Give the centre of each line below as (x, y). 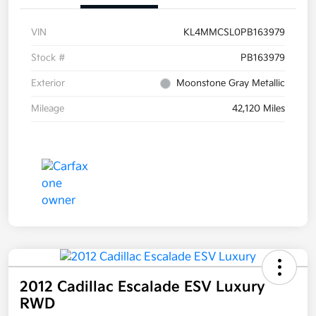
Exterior (48, 84)
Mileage (48, 109)
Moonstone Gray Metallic (231, 84)
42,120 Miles (259, 109)
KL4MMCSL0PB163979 (234, 33)
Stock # (48, 58)
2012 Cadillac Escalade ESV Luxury (142, 287)
